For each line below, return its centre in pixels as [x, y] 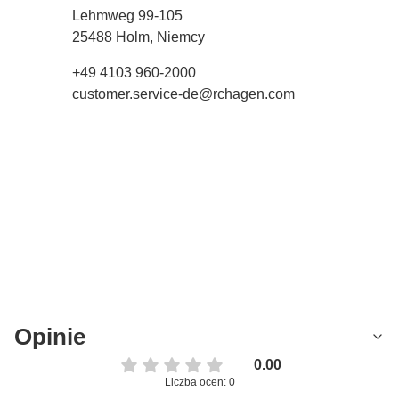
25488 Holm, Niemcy [138, 37]
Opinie [50, 336]
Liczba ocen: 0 [199, 382]
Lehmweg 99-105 [127, 15]
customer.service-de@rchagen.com [183, 94]
